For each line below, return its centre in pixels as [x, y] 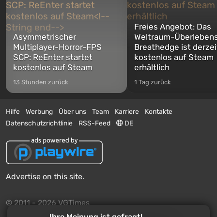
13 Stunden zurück [41, 82]
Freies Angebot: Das [173, 26]
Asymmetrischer [45, 37]
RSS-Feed [94, 123]
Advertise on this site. [45, 177]
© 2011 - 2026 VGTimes [48, 203]
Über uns [72, 111]
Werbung [39, 111]
